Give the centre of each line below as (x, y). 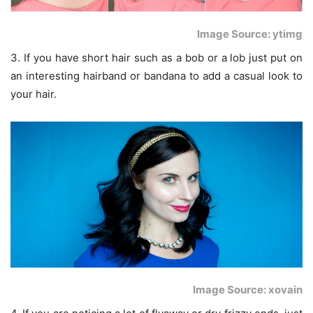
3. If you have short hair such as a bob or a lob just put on (156, 58)
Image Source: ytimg (250, 34)
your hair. (34, 94)
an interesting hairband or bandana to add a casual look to (156, 76)
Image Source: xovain (248, 290)
